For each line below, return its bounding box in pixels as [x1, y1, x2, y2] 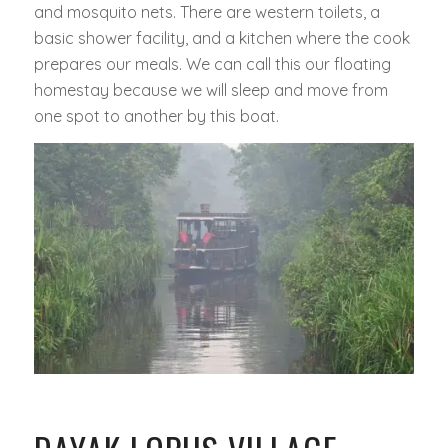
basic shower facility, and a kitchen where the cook [33, 28, 410, 49]
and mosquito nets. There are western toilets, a [33, 2, 380, 23]
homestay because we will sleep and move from [33, 80, 388, 101]
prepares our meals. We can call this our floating [33, 54, 391, 75]
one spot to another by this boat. [33, 106, 279, 127]
